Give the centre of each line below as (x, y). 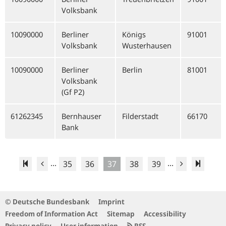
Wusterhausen (147, 45)
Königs (134, 34)
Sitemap (121, 214)
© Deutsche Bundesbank (47, 202)
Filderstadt (140, 116)
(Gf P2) (73, 92)
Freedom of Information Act (51, 214)
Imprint (111, 202)
